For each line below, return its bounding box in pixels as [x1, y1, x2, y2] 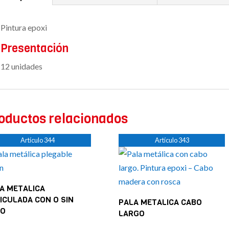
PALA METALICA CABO [119, 197, 202, 208]
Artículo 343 [154, 136, 189, 144]
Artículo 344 [20, 136, 55, 144]
